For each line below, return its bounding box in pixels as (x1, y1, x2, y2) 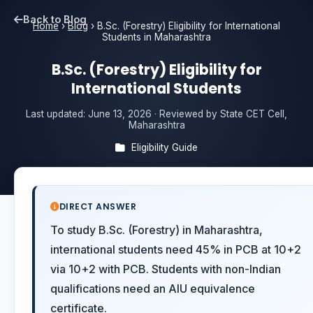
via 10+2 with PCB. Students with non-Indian (50, 262, 281, 277)
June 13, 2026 (88, 108, 152, 120)
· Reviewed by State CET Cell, (152, 108, 287, 120)
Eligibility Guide (129, 142, 198, 154)
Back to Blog (23, 13, 87, 26)
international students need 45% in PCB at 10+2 (50, 242, 301, 257)
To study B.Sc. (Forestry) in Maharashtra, (50, 223, 263, 238)
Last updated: (26, 108, 88, 120)
